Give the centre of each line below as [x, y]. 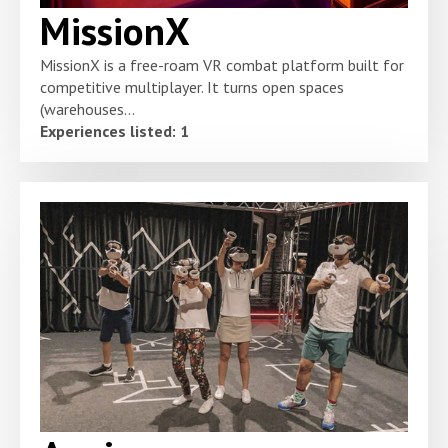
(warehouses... [87, 109]
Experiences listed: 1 [114, 131]
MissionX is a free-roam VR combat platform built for [222, 65]
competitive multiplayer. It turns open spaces [192, 87]
